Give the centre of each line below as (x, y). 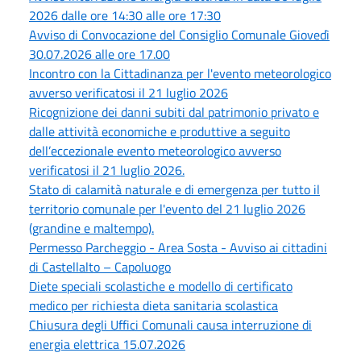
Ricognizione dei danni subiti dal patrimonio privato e (174, 112)
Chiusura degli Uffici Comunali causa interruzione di (170, 324)
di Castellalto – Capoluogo (100, 266)
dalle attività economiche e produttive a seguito (160, 131)
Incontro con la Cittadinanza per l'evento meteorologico (180, 73)
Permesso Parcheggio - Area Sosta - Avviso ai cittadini (178, 247)
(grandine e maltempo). (91, 228)
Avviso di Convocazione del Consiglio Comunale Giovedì (179, 34)
